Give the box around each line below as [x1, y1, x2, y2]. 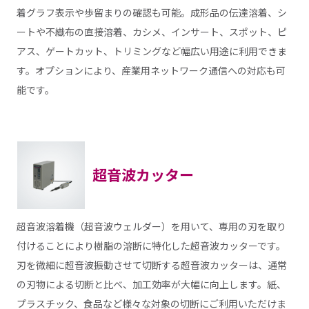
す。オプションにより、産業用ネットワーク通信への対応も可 [16, 63, 286, 77]
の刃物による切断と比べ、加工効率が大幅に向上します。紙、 [16, 277, 286, 292]
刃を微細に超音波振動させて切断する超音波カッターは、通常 [16, 258, 287, 272]
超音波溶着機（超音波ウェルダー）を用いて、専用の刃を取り [16, 219, 286, 234]
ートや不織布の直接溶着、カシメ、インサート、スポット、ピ [16, 24, 287, 39]
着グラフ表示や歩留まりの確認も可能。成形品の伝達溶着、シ [16, 5, 287, 19]
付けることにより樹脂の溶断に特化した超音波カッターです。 [16, 239, 286, 253]
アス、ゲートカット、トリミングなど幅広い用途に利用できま [16, 43, 287, 58]
